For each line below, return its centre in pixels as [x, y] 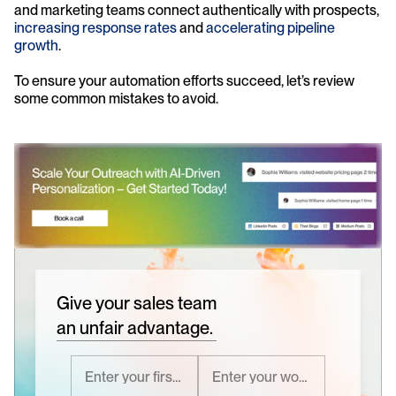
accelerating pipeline [270, 27]
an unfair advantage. [135, 328]
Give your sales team [137, 304]
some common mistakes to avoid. [116, 98]
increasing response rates [95, 27]
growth [36, 45]
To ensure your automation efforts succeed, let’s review [184, 80]
